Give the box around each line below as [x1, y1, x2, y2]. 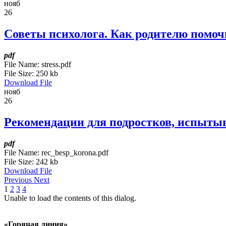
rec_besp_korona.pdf [41, 148, 108, 157]
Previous [4, 176, 34, 185]
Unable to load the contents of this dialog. [4, 194, 136, 203]
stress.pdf [41, 60, 71, 69]
